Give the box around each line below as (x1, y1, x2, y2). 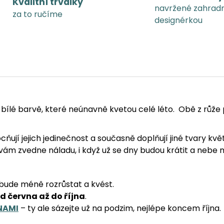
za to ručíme (12, 8, 62, 20)
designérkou (154, 14, 202, 26)
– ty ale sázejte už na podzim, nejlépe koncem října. (18, 202, 223, 214)
